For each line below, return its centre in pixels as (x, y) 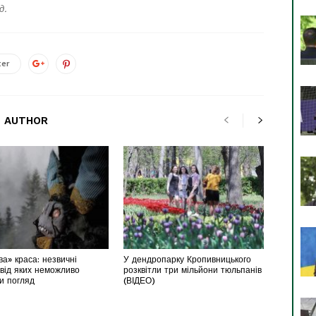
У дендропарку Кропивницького (187, 259)
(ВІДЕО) (139, 280)
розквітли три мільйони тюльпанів (192, 270)
